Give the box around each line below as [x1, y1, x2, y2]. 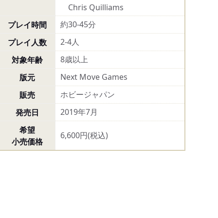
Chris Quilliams [60, 2, 124, 13]
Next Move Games [60, 72, 127, 82]
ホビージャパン [60, 89, 115, 100]
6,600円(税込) [60, 130, 108, 141]
